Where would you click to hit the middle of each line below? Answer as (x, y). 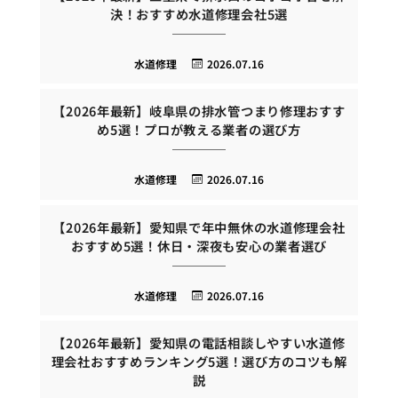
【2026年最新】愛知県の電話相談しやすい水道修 (199, 343)
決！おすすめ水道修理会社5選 (199, 13)
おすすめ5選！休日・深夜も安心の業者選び (199, 245)
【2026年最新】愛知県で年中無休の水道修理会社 (199, 227)
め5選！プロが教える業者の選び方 (199, 130)
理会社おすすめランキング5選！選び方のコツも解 (199, 362)
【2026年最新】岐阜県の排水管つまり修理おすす (199, 111)
